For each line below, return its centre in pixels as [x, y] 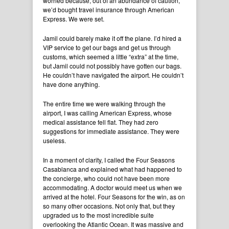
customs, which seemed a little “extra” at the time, [111, 56]
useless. [54, 140]
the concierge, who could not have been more [106, 178]
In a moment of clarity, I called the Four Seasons [109, 159]
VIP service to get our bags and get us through [107, 47]
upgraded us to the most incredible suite [98, 215]
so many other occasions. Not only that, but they [109, 205]
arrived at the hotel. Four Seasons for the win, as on [114, 196]
